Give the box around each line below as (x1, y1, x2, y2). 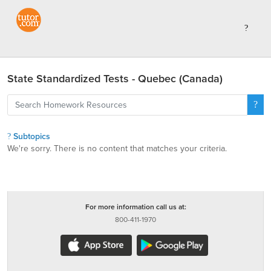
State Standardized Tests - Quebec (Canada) (7, 72, 223, 85)
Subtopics (11, 131, 50, 142)
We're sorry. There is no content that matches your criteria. (7, 143, 227, 154)
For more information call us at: (85, 203, 186, 211)
